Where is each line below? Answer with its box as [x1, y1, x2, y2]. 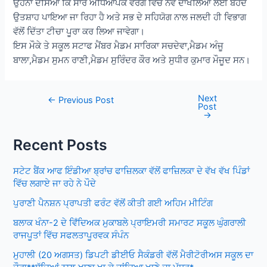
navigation [33, 108, 76, 120]
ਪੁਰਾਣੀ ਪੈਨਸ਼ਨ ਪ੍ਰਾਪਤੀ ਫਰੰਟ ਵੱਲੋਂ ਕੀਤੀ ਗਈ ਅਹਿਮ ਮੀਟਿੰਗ [13, 197, 213, 209]
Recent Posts [13, 136, 108, 154]
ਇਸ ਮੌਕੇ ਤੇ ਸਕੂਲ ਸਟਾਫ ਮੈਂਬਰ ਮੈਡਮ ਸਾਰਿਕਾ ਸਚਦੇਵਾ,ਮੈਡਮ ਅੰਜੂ [13, 40, 224, 51]
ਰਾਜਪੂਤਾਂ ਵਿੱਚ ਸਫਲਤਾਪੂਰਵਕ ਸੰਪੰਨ [13, 229, 129, 241]
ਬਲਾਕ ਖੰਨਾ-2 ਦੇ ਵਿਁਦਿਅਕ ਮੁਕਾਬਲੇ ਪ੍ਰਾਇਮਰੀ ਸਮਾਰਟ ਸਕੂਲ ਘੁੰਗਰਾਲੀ [13, 217, 247, 228]
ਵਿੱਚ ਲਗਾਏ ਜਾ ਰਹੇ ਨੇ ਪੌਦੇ [13, 178, 97, 189]
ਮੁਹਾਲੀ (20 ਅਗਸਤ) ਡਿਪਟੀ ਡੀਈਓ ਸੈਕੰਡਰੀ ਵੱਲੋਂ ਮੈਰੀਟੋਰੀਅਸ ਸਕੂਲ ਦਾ [13, 249, 254, 260]
